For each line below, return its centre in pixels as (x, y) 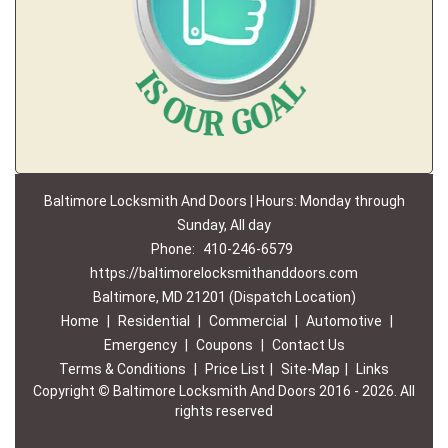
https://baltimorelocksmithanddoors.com (224, 273)
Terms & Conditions (122, 369)
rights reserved (224, 411)
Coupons (224, 345)
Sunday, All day (224, 225)
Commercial (247, 321)
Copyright (65, 391)
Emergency (140, 345)
